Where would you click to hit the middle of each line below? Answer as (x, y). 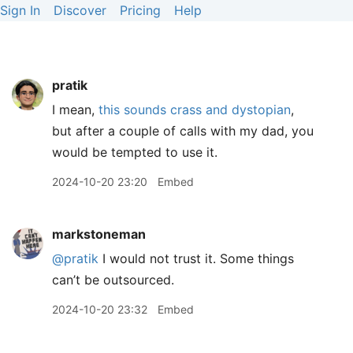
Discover (80, 10)
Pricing (140, 10)
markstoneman (99, 234)
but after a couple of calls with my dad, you (183, 131)
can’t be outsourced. (113, 280)
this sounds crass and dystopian (195, 110)
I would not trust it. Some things (196, 258)
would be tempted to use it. (135, 152)
